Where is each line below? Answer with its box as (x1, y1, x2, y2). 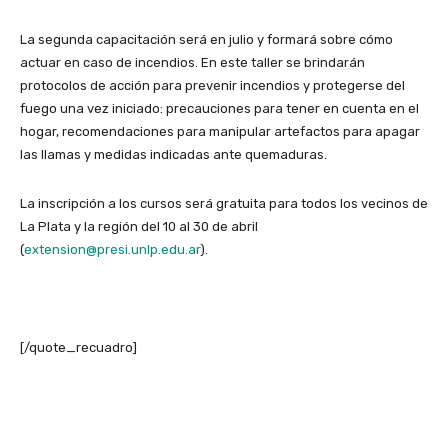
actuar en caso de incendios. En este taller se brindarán (20, 54, 365, 70)
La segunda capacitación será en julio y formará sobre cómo (20, 31, 393, 47)
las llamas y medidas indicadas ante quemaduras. (20, 146, 327, 162)
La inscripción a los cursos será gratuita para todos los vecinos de (20, 195, 428, 211)
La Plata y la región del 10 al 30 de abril (20, 218, 258, 234)
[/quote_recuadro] (20, 339, 137, 355)
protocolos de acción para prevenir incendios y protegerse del (20, 77, 405, 93)
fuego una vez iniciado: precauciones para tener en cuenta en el (20, 100, 419, 116)
